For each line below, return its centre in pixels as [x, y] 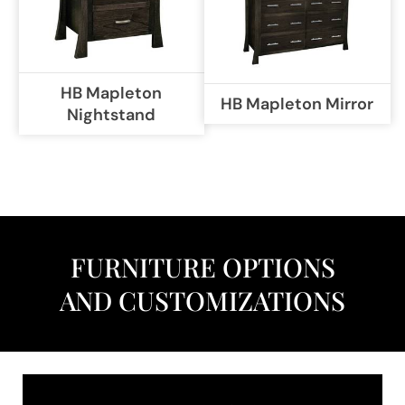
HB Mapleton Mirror [297, 104]
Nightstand [112, 114]
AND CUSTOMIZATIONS [202, 300]
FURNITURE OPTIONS [202, 266]
